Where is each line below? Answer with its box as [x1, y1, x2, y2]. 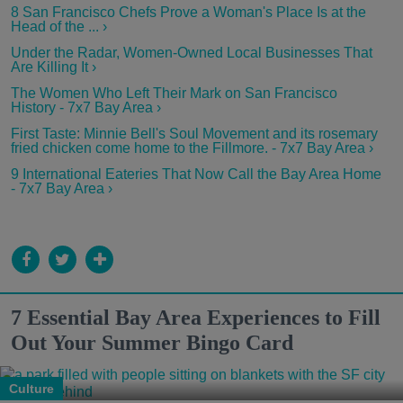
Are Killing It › [11, 59, 96, 76]
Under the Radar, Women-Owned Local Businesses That [11, 45, 372, 61]
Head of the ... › [11, 19, 107, 35]
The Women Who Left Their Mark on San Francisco [11, 85, 337, 102]
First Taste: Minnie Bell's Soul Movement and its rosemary [11, 126, 378, 142]
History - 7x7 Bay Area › [11, 100, 161, 116]
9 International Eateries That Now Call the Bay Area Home [11, 166, 381, 183]
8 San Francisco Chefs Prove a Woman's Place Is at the [11, 4, 366, 21]
